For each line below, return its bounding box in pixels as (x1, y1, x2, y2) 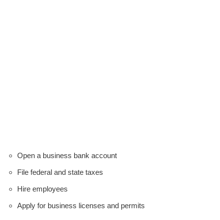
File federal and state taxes (17, 167, 103, 176)
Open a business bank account (17, 151, 117, 160)
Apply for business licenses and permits (17, 201, 145, 210)
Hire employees (17, 184, 68, 193)
